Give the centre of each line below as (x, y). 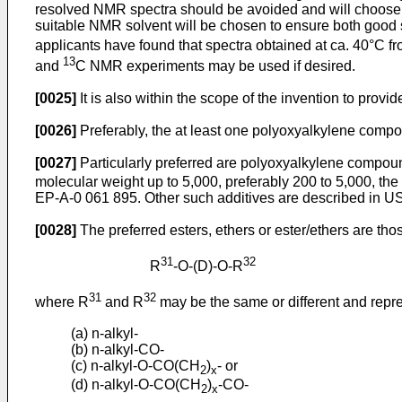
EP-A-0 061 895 (86, 198)
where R (62, 302)
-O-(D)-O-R (208, 267)
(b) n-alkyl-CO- (118, 349)
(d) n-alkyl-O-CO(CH (136, 384)
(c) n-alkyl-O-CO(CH (135, 365)
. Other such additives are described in (261, 198)
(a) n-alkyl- (105, 333)
